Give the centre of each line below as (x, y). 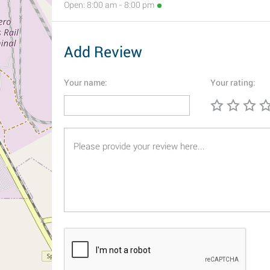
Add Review (103, 52)
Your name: (86, 83)
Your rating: (233, 83)
